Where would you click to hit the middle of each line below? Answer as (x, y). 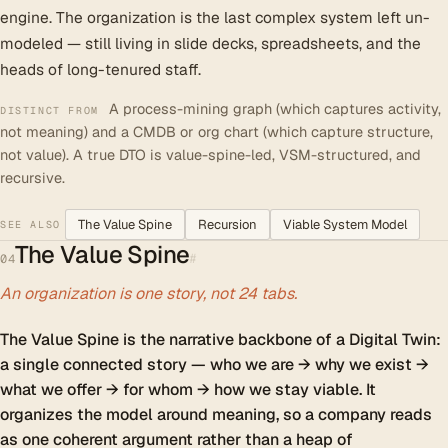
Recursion (227, 224)
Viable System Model (344, 224)
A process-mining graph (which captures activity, (274, 108)
